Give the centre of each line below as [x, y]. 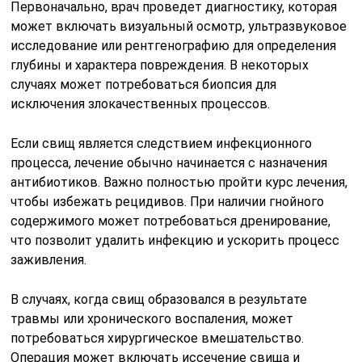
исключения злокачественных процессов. [141, 103]
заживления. [49, 259]
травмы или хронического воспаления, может [152, 318]
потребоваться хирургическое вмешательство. [158, 338]
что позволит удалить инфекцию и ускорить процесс [175, 240]
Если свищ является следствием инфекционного [162, 143]
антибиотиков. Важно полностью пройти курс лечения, [179, 182]
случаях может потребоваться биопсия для [144, 84]
